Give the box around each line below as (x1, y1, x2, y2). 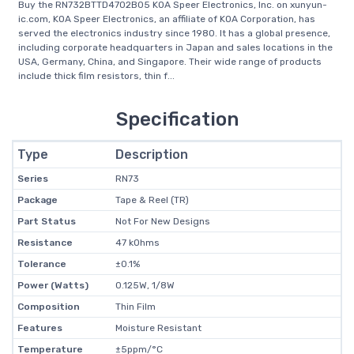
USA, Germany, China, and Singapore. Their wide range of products (18, 56, 322, 67)
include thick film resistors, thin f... (18, 70, 175, 81)
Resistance (17, 237, 73, 248)
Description (115, 147, 188, 162)
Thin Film (115, 301, 156, 312)
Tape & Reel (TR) (115, 194, 189, 205)
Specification (115, 108, 239, 130)
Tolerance (17, 258, 66, 269)
